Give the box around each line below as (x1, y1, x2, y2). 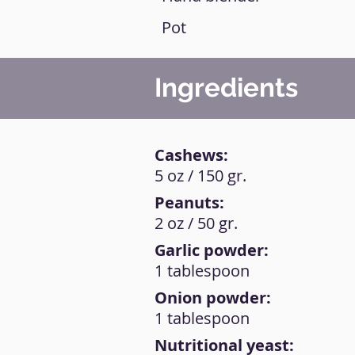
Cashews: (155, 144, 228, 166)
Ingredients (155, 72, 298, 103)
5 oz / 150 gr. (155, 165, 246, 186)
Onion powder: (155, 287, 271, 308)
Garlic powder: (155, 239, 269, 261)
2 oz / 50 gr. (155, 212, 238, 234)
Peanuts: (155, 192, 224, 213)
